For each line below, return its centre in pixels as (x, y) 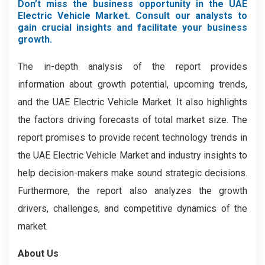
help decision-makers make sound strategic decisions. (132, 173)
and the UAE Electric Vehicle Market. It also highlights (132, 102)
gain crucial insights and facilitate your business (132, 28)
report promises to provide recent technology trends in (132, 138)
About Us (38, 253)
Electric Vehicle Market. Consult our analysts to (132, 16)
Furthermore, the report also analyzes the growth (132, 191)
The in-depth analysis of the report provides (132, 67)
